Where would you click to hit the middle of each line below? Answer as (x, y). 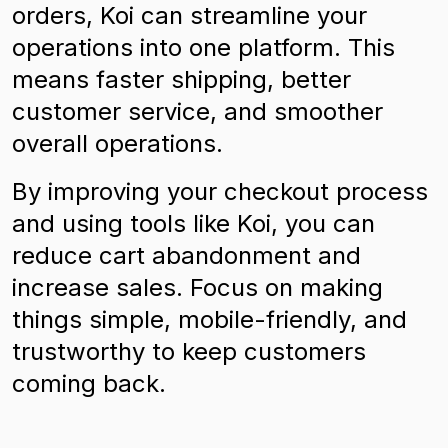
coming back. (89, 383)
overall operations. (117, 143)
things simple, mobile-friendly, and (209, 319)
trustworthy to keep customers (189, 351)
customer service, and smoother (197, 111)
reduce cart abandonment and (186, 255)
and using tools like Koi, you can (193, 223)
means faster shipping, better (181, 79)
